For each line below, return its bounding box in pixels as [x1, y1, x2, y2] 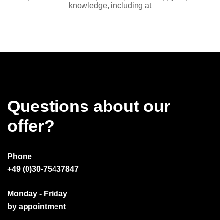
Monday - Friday [7, 189, 67, 198]
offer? [7, 116, 55, 136]
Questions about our [7, 97, 170, 116]
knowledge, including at [69, 1, 151, 10]
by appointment [7, 202, 66, 211]
